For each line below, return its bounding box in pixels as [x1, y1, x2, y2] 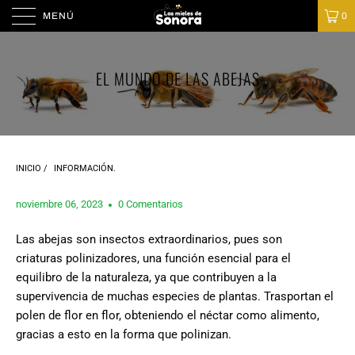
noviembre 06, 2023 [16, 198, 103, 211]
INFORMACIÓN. [54, 163, 116, 174]
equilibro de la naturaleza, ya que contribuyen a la [16, 270, 277, 285]
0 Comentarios [118, 198, 183, 211]
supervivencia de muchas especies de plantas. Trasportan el [16, 289, 334, 304]
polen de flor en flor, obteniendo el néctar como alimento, [16, 308, 319, 323]
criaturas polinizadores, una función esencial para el [16, 251, 291, 266]
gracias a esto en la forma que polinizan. [16, 327, 231, 342]
